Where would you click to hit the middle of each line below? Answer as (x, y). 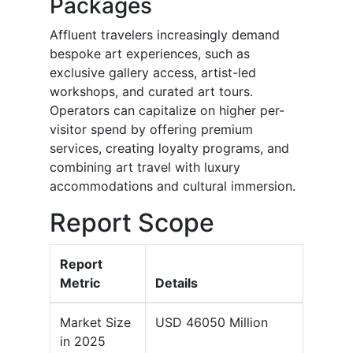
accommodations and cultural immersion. (173, 186)
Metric (80, 283)
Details (176, 283)
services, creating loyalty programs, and (169, 149)
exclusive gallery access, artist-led (153, 73)
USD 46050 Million (212, 323)
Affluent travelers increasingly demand (165, 35)
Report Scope (132, 223)
